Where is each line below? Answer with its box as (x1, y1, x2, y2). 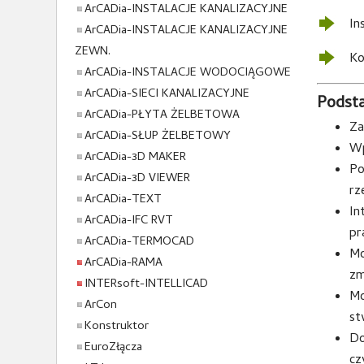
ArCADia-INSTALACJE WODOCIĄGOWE (84, 63, 291, 83)
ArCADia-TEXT (84, 190, 162, 210)
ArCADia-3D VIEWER (84, 169, 190, 188)
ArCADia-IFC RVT (84, 211, 173, 231)
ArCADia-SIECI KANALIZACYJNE (84, 84, 249, 104)
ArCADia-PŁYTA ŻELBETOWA (84, 106, 240, 125)
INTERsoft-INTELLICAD (84, 275, 208, 294)
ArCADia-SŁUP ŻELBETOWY (84, 127, 231, 146)
